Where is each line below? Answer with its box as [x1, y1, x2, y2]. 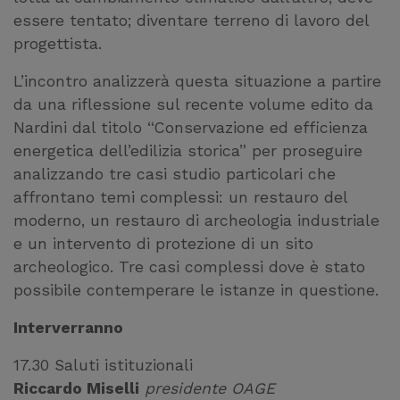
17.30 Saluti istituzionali [13, 356, 193, 375]
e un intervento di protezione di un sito [13, 235, 313, 254]
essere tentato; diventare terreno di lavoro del [13, 12, 369, 30]
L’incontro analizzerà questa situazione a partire [13, 72, 381, 91]
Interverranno [13, 319, 123, 337]
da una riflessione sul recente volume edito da [13, 96, 373, 114]
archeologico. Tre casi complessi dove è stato [13, 258, 365, 277]
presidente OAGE [145, 379, 275, 398]
